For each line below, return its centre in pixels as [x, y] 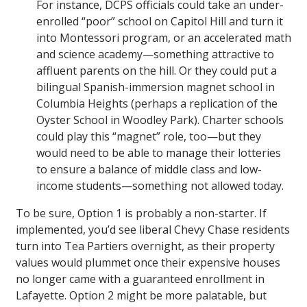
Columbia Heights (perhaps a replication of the [157, 104]
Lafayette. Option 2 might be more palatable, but [141, 296]
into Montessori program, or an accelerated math [164, 38]
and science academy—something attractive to [155, 54]
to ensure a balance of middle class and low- [149, 170]
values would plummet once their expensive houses [148, 263]
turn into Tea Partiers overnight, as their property [145, 246]
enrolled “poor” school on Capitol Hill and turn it [160, 22]
